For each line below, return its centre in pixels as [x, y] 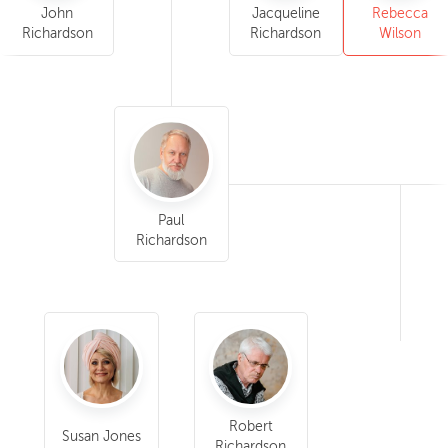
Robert [250, 426]
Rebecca [399, 13]
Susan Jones [101, 436]
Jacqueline [285, 13]
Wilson [399, 33]
